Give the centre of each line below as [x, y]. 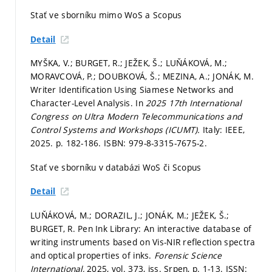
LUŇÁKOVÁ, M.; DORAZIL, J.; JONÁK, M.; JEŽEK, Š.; [130, 215]
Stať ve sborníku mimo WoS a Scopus [106, 15]
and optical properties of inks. [92, 255]
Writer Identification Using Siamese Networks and [132, 90]
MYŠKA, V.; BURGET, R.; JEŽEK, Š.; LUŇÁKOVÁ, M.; [129, 63]
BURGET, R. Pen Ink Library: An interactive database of [141, 228]
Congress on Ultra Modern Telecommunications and [136, 117]
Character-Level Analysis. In [88, 103]
